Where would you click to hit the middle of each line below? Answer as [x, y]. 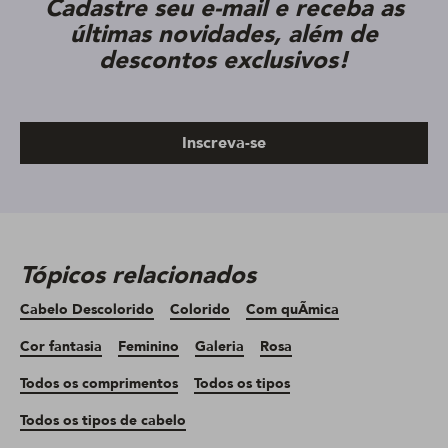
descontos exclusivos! [224, 61]
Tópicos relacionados [138, 276]
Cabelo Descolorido [87, 310]
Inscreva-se [224, 143]
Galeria [219, 347]
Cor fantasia [61, 347]
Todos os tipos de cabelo [103, 421]
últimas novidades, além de [224, 35]
